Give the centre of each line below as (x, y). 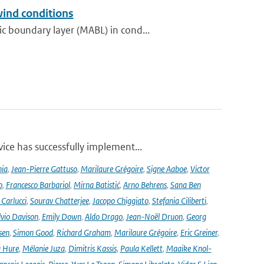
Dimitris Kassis (92, 248)
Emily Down (61, 217)
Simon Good (33, 232)
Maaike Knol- (189, 248)
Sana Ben (185, 185)
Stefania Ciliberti (179, 201)
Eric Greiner (199, 232)
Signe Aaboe (166, 169)
